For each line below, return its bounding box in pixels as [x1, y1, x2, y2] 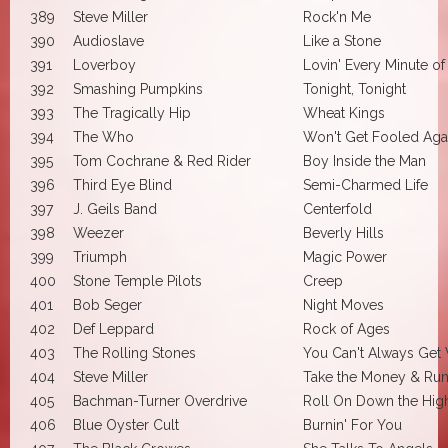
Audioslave [73, 32, 144, 49]
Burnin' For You [303, 416, 402, 433]
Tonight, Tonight [303, 80, 406, 97]
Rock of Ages [303, 320, 390, 337]
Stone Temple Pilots [73, 272, 202, 289]
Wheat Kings [303, 104, 385, 121]
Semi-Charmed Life [303, 176, 428, 193]
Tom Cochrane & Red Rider [73, 152, 251, 169]
